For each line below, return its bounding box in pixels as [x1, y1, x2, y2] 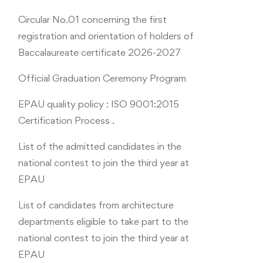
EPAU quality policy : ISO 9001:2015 [18, 98, 179, 110]
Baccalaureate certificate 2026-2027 [18, 46, 181, 58]
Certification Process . [18, 114, 114, 126]
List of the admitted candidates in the [18, 140, 181, 152]
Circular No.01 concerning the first [18, 14, 167, 25]
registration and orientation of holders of [18, 30, 194, 42]
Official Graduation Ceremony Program [18, 72, 186, 84]
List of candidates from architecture [18, 199, 174, 211]
